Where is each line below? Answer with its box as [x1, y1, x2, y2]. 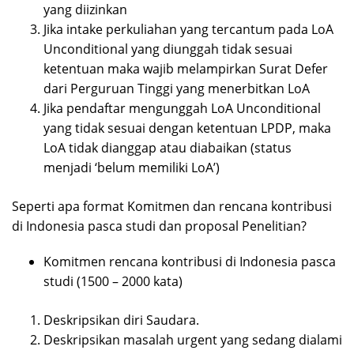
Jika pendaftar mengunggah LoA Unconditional [43, 100, 321, 118]
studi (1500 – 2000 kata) [43, 273, 183, 291]
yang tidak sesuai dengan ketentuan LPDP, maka [43, 119, 331, 137]
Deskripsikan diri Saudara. [43, 311, 199, 330]
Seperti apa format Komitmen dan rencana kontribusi [12, 198, 332, 216]
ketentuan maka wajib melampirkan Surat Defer [43, 60, 328, 78]
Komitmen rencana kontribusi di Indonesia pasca [43, 253, 336, 271]
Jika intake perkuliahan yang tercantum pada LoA [43, 21, 333, 39]
